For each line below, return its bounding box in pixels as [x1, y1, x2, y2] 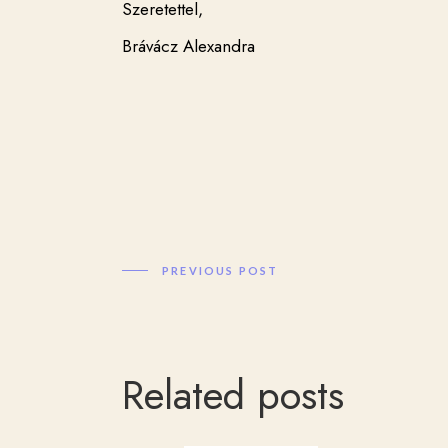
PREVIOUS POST [162, 264, 279, 278]
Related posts [122, 366, 344, 425]
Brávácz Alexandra [122, 34, 255, 58]
